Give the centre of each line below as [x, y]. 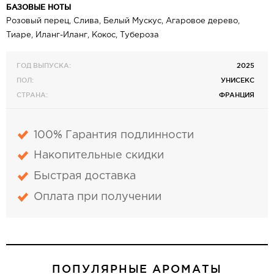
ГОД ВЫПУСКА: [43, 66]
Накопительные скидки [99, 156]
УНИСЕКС [238, 80]
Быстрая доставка [85, 176]
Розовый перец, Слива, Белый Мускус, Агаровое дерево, [123, 21]
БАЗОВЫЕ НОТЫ [39, 7]
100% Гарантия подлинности [114, 135]
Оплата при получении [98, 197]
